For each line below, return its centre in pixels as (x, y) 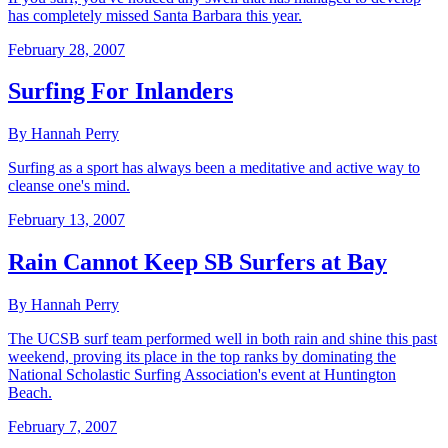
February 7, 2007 (62, 427)
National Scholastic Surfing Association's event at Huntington (202, 375)
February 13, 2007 (66, 220)
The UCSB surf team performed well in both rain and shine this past (222, 339)
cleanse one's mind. (69, 186)
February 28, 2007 (66, 49)
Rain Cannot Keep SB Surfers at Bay (197, 262)
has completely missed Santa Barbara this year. (155, 15)
